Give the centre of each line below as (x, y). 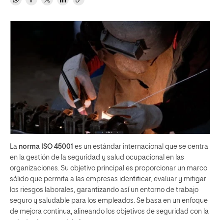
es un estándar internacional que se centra (141, 147)
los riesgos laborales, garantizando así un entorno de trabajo (104, 190)
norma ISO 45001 (45, 147)
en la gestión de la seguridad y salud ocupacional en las (97, 157)
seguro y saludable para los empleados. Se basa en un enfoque (109, 201)
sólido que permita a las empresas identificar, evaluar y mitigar (108, 179)
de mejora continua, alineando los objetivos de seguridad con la (109, 211)
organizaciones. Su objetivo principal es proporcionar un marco (109, 168)
